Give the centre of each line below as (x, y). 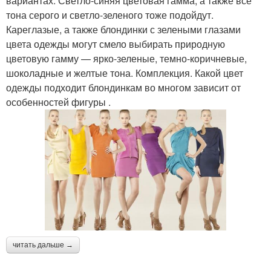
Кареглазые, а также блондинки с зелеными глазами (123, 29)
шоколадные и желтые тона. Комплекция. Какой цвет (125, 73)
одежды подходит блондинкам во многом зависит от (123, 87)
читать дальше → (43, 245)
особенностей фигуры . (58, 102)
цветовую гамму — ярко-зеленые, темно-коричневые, (126, 58)
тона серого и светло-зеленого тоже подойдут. (110, 15)
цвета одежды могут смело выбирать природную (116, 44)
